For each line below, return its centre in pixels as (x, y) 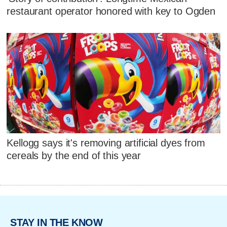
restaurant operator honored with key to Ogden (111, 11)
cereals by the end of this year (74, 156)
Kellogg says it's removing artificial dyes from (106, 143)
